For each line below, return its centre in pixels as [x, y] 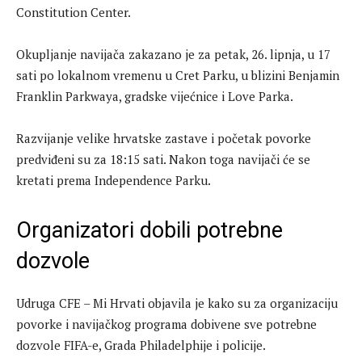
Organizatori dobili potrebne [149, 231]
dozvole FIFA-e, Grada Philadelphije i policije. [141, 345]
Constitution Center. [74, 13]
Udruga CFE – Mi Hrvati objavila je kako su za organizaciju [177, 303]
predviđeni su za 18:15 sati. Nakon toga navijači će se [163, 160]
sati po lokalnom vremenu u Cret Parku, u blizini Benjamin [178, 76]
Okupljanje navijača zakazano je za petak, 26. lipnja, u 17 [173, 55]
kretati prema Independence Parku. [114, 181]
